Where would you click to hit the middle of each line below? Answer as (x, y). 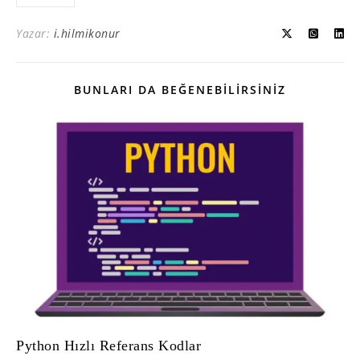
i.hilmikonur (87, 33)
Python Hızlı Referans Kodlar (108, 346)
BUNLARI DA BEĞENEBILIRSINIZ (180, 89)
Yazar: (35, 33)
